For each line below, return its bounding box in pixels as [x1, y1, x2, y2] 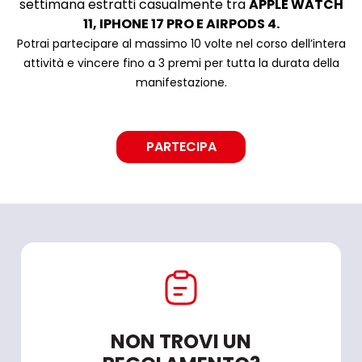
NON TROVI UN [111, 327, 251, 355]
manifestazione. [135, 74, 227, 90]
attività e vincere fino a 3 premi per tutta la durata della [23, 54, 339, 71]
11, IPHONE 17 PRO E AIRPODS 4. [82, 14, 280, 33]
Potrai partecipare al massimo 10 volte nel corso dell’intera [16, 35, 346, 52]
